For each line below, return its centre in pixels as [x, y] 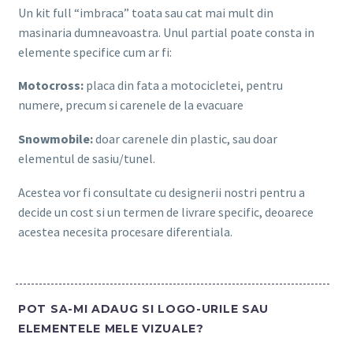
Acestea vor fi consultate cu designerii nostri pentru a [162, 192]
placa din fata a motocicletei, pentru [183, 85]
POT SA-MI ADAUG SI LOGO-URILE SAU [144, 308]
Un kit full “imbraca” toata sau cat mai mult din [146, 12]
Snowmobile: [56, 138]
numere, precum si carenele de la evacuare [131, 105]
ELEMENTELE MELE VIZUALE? [111, 328]
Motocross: [51, 85]
